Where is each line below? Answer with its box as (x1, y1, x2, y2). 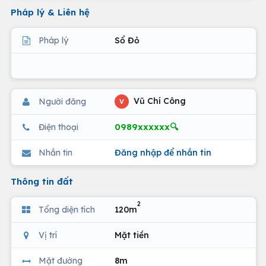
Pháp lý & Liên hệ (11, 7, 90, 18)
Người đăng (39, 96, 86, 107)
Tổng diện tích (39, 204, 95, 215)
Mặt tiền (115, 229, 149, 240)
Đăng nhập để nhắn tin (115, 147, 211, 158)
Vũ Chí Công (131, 95, 186, 106)
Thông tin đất (11, 176, 73, 187)
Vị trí (39, 229, 57, 240)
